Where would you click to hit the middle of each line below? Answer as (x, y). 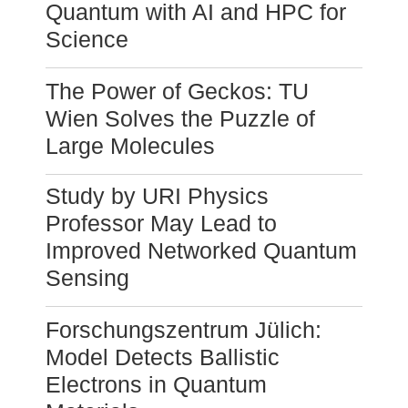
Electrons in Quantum (156, 385)
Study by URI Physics (157, 196)
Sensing (87, 278)
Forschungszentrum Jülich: (184, 330)
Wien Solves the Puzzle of (180, 119)
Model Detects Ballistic (163, 357)
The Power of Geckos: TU (177, 92)
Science (87, 40)
